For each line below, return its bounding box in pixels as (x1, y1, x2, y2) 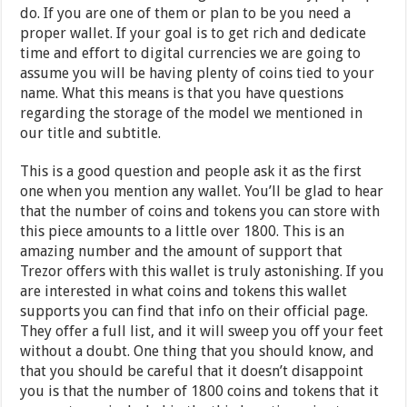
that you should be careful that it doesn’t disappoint (20, 362, 364, 381)
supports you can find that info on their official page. (20, 303, 369, 321)
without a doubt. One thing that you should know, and (20, 342, 375, 361)
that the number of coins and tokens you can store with (20, 203, 381, 221)
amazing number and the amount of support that (20, 243, 343, 261)
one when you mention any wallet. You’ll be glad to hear (20, 183, 384, 201)
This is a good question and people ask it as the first (20, 163, 362, 181)
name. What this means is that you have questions (20, 84, 344, 103)
